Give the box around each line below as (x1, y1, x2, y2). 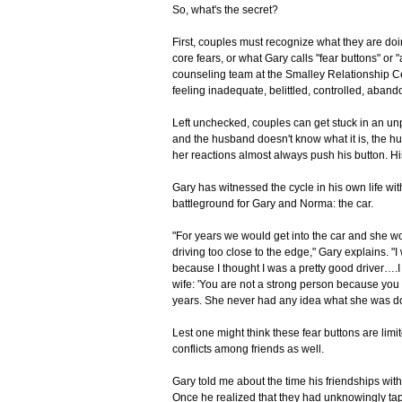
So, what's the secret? (172, 4, 278, 17)
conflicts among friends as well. (172, 343, 324, 356)
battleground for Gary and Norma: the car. (172, 197, 373, 211)
